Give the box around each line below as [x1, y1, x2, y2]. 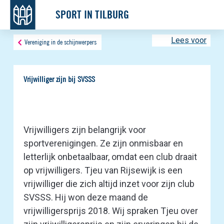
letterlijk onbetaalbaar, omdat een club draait [23, 151, 197, 162]
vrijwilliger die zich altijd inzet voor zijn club [23, 178, 194, 189]
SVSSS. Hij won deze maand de [23, 191, 148, 202]
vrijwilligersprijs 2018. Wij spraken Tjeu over [23, 205, 198, 216]
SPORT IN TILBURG [55, 8, 129, 21]
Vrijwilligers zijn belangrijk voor [23, 124, 146, 135]
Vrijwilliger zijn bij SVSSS [23, 74, 95, 83]
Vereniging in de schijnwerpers [24, 37, 96, 46]
